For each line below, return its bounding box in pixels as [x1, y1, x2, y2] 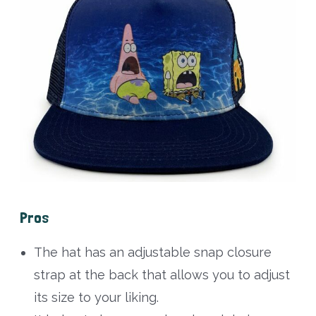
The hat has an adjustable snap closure [33, 245, 272, 260]
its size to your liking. [33, 290, 159, 305]
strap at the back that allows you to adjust [33, 267, 290, 283]
